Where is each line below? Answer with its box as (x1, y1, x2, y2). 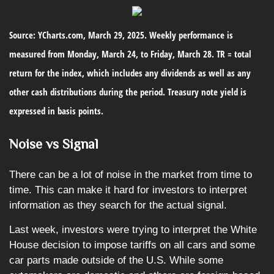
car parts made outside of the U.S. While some (9, 254, 223, 266)
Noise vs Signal (9, 136, 98, 152)
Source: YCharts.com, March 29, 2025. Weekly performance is (9, 29, 233, 41)
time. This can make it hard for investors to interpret (9, 184, 247, 196)
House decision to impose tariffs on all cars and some (9, 239, 255, 251)
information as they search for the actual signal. (9, 199, 227, 211)
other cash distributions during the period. (9, 86, 168, 98)
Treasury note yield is (168, 86, 246, 98)
